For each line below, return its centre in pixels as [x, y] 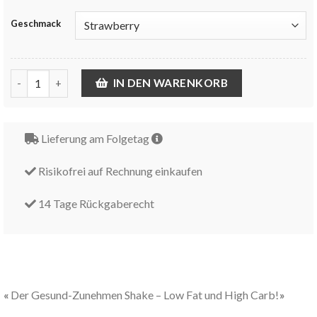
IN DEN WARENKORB [171, 82]
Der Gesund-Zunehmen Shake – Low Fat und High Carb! [144, 294]
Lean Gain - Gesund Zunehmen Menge [102, 77]
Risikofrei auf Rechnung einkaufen [119, 171]
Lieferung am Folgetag [95, 139]
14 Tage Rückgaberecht [95, 203]
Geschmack [36, 23]
